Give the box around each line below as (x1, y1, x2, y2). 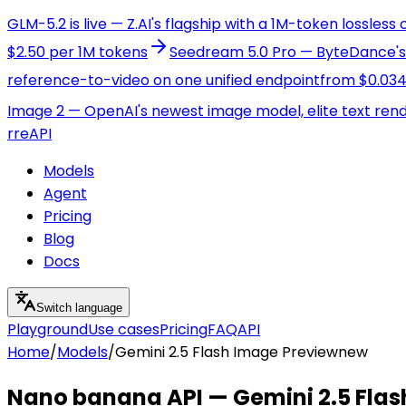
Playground (7, 319, 88, 340)
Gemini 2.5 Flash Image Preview (115, 342, 338, 362)
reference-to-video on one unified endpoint (7, 70, 320, 91)
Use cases (88, 319, 159, 340)
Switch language (36, 301, 122, 314)
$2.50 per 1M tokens (7, 42, 148, 63)
